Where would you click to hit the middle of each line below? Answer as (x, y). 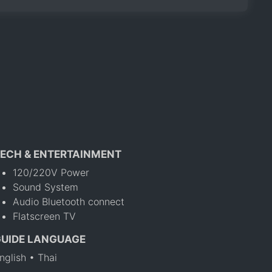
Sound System (46, 187)
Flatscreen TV (45, 216)
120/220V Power (51, 172)
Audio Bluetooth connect (69, 201)
